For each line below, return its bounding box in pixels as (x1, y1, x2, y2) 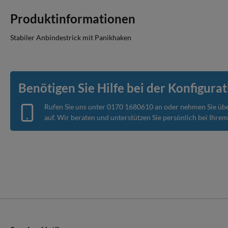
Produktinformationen (10, 11, 135, 26)
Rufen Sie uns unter (44, 102, 107, 111)
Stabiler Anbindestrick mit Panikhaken (10, 33, 131, 42)
